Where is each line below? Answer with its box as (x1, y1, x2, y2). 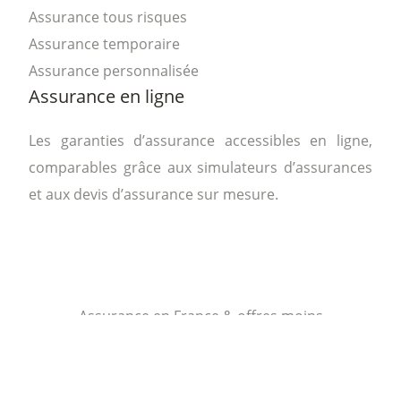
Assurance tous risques (29, 6, 187, 27)
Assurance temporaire (29, 33, 180, 54)
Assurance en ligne (29, 83, 184, 108)
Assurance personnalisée (29, 60, 199, 81)
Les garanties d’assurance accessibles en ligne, (29, 130, 372, 150)
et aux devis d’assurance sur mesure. (29, 183, 278, 204)
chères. (175, 332, 226, 353)
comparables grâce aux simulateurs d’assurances (29, 157, 372, 177)
